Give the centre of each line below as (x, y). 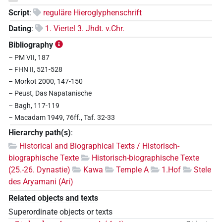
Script (19, 12)
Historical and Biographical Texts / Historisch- (99, 146)
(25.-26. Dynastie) (39, 170)
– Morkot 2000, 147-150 (46, 82)
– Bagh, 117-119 (34, 106)
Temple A (132, 170)
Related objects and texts (53, 198)
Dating (20, 29)
